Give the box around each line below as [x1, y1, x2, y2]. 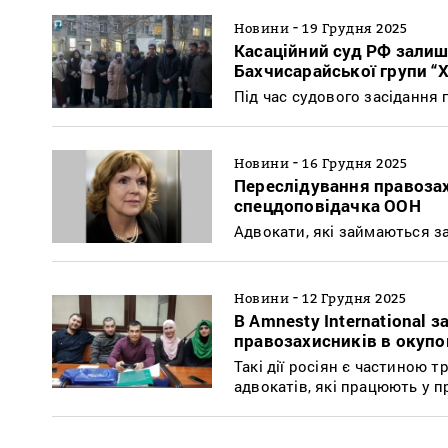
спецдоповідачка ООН [234, 193, 421, 217]
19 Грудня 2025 [302, 19, 407, 36]
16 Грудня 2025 [302, 154, 407, 171]
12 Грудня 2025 [302, 289, 406, 306]
